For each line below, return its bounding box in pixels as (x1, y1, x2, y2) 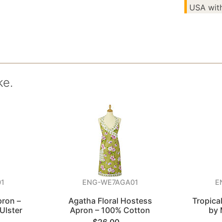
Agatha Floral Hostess (68, 196, 152, 206)
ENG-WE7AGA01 (82, 178, 138, 186)
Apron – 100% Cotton (70, 205, 151, 215)
